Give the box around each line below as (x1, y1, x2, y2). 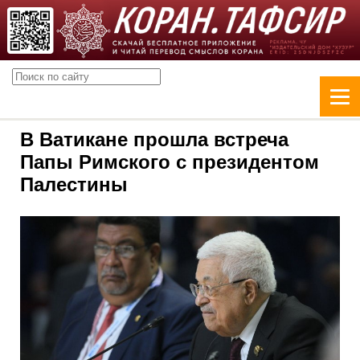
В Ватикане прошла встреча (20, 128, 288, 150)
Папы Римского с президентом (20, 150, 319, 173)
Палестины (20, 173, 128, 195)
